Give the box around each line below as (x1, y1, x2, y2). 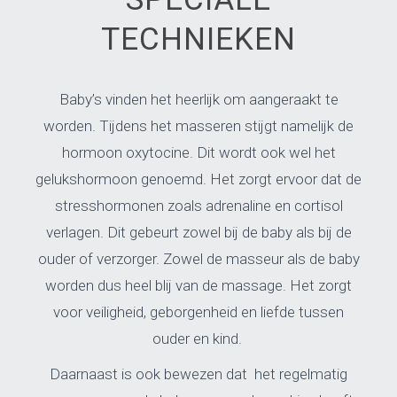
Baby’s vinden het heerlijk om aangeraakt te (58, 90, 339, 108)
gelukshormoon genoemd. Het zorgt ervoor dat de (35, 170, 362, 188)
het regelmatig (251, 365, 347, 383)
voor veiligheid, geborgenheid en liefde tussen (53, 303, 344, 321)
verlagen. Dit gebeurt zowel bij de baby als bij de (45, 223, 352, 241)
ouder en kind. (152, 330, 245, 347)
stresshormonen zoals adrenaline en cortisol (54, 197, 343, 214)
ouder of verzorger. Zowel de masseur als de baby (37, 250, 360, 268)
